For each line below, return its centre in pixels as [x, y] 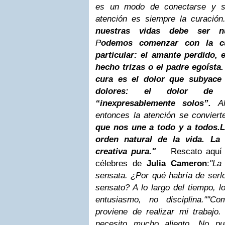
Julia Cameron [177, 163]
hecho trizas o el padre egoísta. [159, 67]
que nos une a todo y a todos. [158, 127]
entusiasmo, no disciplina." [151, 200]
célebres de [121, 163]
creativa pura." [126, 151]
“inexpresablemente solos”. [153, 103]
